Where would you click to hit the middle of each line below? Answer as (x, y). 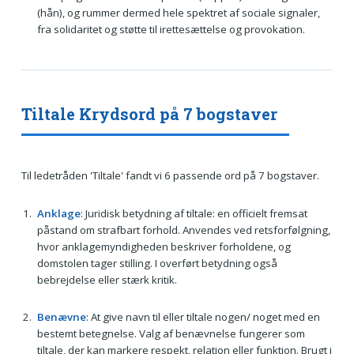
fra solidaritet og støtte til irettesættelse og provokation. (171, 29)
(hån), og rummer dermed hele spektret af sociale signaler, (178, 12)
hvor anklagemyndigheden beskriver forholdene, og (164, 246)
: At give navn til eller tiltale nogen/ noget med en (203, 317)
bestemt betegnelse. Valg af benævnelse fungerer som (171, 334)
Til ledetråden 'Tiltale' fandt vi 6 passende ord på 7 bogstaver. (170, 175)
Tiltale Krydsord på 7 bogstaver (149, 113)
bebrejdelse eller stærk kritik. (107, 279)
